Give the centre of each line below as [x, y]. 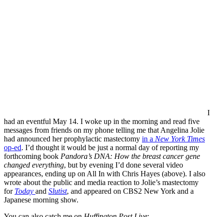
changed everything [34, 165]
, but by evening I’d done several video [124, 165]
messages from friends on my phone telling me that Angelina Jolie [104, 130]
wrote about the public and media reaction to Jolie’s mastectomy [101, 182]
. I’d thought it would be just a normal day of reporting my [110, 147]
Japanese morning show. [41, 200]
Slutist [58, 191]
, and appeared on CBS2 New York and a [130, 191]
